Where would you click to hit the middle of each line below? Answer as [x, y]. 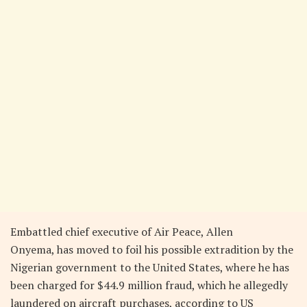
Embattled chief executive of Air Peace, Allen [122, 231]
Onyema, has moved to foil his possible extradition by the [152, 249]
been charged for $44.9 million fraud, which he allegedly [149, 285]
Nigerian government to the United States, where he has [150, 267]
